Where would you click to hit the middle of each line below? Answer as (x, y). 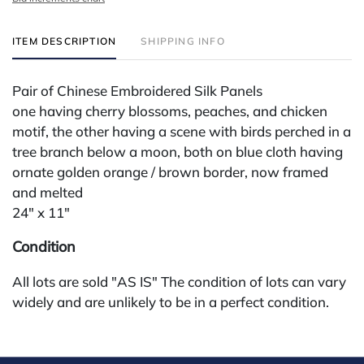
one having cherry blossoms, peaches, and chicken (170, 110)
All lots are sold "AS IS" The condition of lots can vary (179, 281)
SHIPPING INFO (183, 41)
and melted (48, 192)
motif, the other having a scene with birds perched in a (182, 131)
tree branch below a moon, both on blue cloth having (178, 151)
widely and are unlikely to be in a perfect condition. (171, 301)
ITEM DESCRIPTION (65, 41)
